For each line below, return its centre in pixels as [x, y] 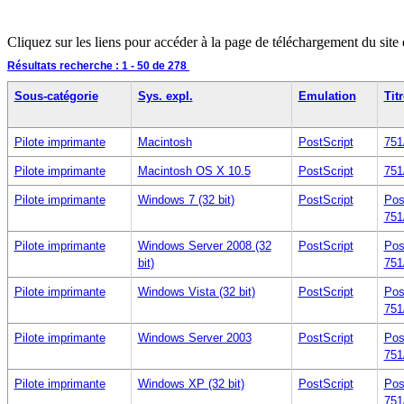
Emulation [327, 96]
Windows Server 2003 [194, 337]
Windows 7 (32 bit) [186, 199]
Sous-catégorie [56, 96]
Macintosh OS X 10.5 [194, 170]
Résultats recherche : [64, 65]
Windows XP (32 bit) [191, 383]
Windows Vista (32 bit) [196, 291]
